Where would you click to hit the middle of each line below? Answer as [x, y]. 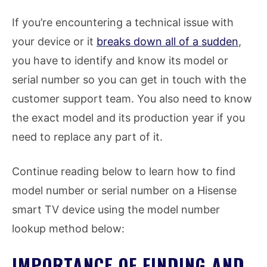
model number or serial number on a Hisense [124, 191]
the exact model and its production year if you [128, 118]
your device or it [54, 42]
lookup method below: [68, 229]
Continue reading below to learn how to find [124, 172]
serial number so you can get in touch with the [129, 80]
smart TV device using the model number [116, 210]
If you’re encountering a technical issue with [123, 23]
